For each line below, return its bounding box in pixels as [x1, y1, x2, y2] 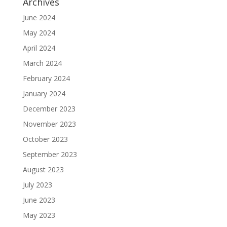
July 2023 [22, 179, 52, 190]
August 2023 [22, 164, 64, 174]
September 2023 [22, 149, 77, 159]
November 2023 [22, 119, 76, 129]
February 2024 [22, 73, 70, 83]
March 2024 [22, 58, 62, 68]
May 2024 [22, 27, 55, 37]
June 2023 [22, 195, 55, 205]
